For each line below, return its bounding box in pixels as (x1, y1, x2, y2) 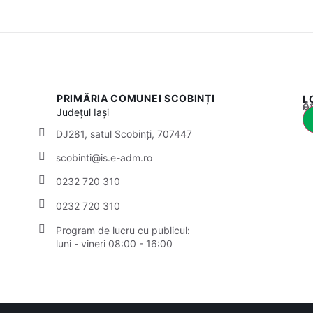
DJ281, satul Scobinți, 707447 (56, 127, 192, 140)
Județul (57, 106, 94, 119)
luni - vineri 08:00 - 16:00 (56, 237, 173, 249)
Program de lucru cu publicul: (56, 224, 190, 236)
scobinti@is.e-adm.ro (56, 151, 152, 163)
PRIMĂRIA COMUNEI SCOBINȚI (57, 92, 215, 105)
